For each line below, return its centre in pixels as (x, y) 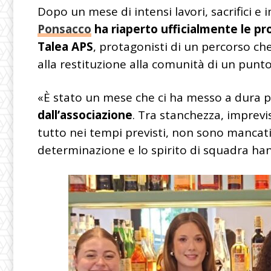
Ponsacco (64, 29)
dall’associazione (85, 115)
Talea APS (65, 46)
